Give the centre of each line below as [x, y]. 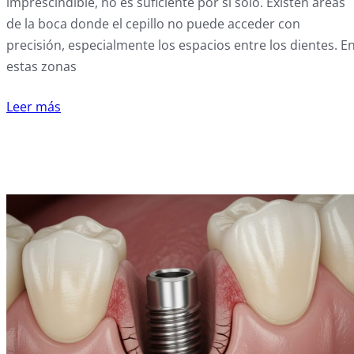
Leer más [34, 107]
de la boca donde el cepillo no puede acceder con [153, 24]
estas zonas [41, 67]
